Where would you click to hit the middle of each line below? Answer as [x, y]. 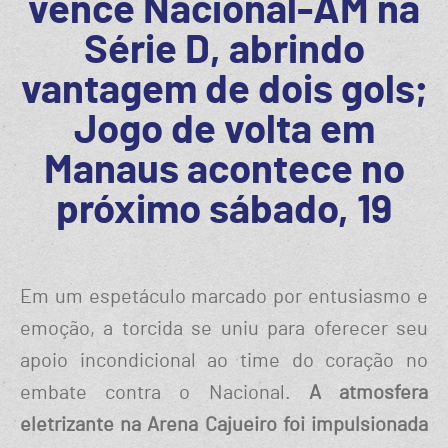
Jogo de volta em [224, 131]
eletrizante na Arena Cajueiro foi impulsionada [224, 425]
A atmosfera [368, 393]
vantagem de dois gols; [224, 91]
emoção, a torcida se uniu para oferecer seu [224, 329]
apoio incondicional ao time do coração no [224, 361]
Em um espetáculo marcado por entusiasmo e [224, 297]
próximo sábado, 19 [224, 211]
